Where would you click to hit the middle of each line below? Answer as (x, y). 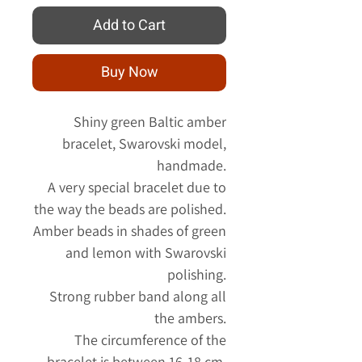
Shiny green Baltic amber (150, 122)
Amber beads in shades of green (130, 231)
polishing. (197, 275)
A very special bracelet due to (137, 187)
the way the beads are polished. (130, 209)
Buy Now (129, 73)
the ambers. (190, 318)
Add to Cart (129, 26)
